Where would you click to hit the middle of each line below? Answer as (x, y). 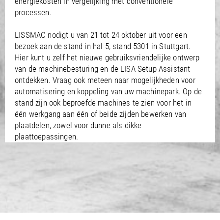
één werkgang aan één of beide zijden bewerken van (101, 114)
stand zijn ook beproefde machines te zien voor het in (103, 103)
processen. (33, 12)
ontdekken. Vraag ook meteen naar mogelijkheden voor (105, 80)
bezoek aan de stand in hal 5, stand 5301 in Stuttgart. (103, 46)
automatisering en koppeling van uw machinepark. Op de (109, 91)
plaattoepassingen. (47, 137)
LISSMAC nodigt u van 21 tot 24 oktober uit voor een (101, 35)
